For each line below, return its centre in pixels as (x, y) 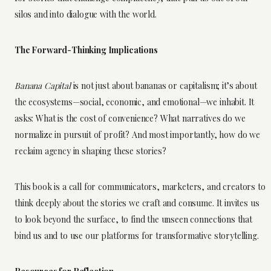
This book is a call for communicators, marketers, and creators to (140, 186)
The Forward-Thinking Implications (86, 50)
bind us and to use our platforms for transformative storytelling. (137, 235)
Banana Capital (43, 85)
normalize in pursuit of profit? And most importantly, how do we (137, 134)
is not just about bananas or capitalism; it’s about (164, 85)
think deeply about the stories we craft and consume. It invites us (137, 203)
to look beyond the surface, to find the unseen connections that (133, 219)
